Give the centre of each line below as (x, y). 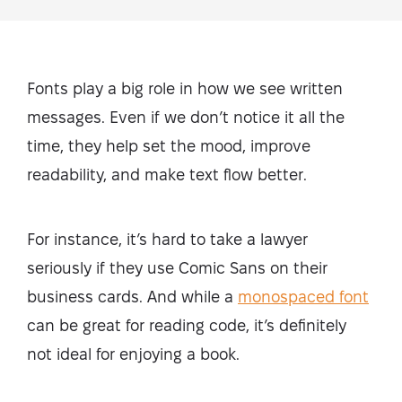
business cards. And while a (132, 297)
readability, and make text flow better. (167, 175)
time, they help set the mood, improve (169, 146)
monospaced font (303, 297)
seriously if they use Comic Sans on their (177, 268)
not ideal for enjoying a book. (135, 354)
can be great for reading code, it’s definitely (187, 325)
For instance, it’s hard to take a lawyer (167, 239)
